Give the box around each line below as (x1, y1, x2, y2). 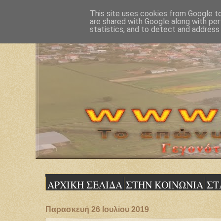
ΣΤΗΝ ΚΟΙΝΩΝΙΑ (126, 178, 203, 191)
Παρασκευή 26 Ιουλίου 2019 (45, 205, 149, 214)
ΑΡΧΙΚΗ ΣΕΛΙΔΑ (47, 178, 122, 191)
